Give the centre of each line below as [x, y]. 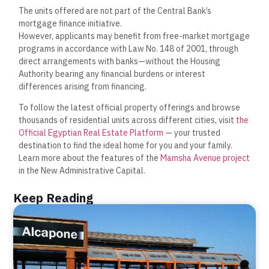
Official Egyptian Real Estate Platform [91, 133]
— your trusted [192, 133]
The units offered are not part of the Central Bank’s [115, 11]
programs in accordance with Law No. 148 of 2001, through [129, 48]
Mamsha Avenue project [205, 158]
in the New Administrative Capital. [82, 171]
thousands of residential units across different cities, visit [128, 120]
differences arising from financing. [83, 86]
